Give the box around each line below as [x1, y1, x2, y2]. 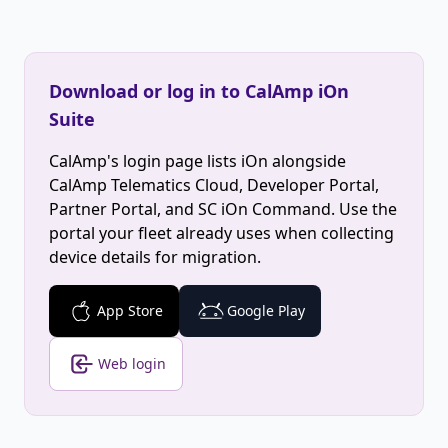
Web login [98, 354, 166, 373]
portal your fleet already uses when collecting [49, 222, 394, 244]
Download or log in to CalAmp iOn [49, 79, 349, 103]
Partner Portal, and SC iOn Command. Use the [49, 198, 397, 220]
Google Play [227, 301, 305, 320]
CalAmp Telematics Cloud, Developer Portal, [49, 174, 379, 196]
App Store [97, 301, 163, 320]
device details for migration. [49, 246, 261, 268]
